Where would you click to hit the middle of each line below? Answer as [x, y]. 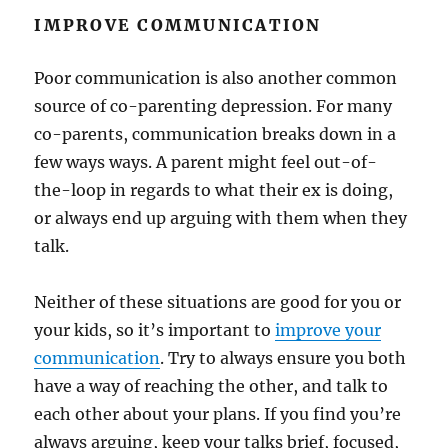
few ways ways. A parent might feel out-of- [206, 162]
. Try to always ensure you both [283, 358]
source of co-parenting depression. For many [213, 106]
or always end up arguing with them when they [221, 218]
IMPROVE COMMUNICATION [178, 25]
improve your [328, 330]
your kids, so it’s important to [155, 330]
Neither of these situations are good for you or [218, 302]
